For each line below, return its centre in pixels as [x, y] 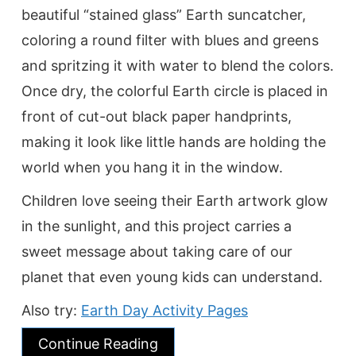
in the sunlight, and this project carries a [157, 226]
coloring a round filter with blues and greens [170, 40]
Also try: [51, 310]
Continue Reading [98, 343]
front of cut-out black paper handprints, [157, 116]
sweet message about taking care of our [157, 251]
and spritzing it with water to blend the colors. [178, 65]
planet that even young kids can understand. [172, 277]
